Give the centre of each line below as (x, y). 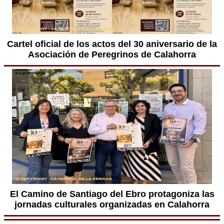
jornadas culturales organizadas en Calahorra (112, 204)
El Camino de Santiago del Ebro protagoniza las (112, 194)
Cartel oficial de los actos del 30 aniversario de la (112, 44)
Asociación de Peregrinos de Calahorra (112, 54)
